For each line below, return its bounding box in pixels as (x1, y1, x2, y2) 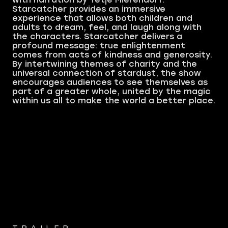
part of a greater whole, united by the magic (12, 87, 211, 97)
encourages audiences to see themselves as (12, 77, 208, 88)
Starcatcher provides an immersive (12, 4, 165, 14)
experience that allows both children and (12, 13, 192, 23)
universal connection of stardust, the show (12, 68, 201, 78)
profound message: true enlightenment (12, 41, 185, 51)
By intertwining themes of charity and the (12, 59, 197, 69)
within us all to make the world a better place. (12, 96, 215, 106)
